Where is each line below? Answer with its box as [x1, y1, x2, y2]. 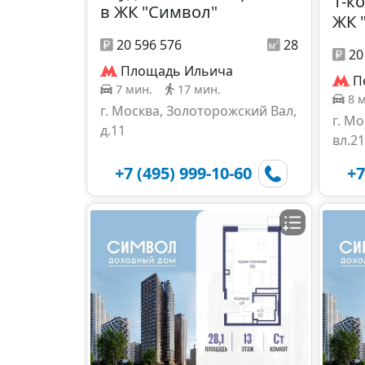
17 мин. [178, 81, 221, 97]
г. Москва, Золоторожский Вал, [100, 101, 297, 120]
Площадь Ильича [121, 61, 233, 80]
